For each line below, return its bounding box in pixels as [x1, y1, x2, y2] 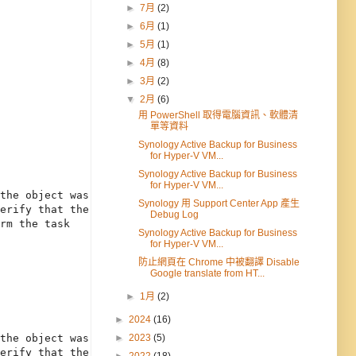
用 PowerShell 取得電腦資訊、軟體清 [137, 110, 298, 122]
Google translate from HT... [149, 268, 265, 280]
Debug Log [149, 209, 199, 221]
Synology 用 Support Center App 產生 [137, 198, 300, 210]
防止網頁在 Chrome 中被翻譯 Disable [137, 257, 300, 269]
